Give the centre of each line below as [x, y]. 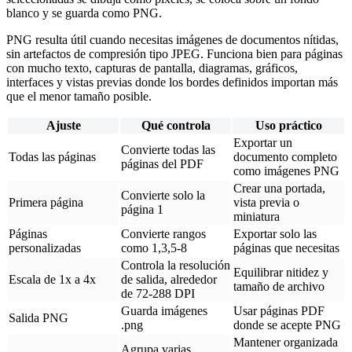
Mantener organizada [286, 342]
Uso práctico [288, 125]
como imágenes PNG [286, 170]
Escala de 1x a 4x [52, 279]
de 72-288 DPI [158, 293]
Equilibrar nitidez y [281, 272]
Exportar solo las [275, 233]
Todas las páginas [52, 156]
